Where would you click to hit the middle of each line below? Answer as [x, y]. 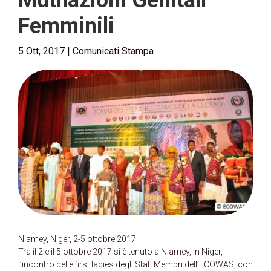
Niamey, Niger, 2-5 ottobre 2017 [77, 239]
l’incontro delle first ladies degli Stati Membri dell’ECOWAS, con [135, 265]
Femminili [66, 26]
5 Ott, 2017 [41, 51]
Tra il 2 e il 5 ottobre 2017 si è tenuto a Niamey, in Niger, [120, 252]
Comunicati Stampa [113, 51]
